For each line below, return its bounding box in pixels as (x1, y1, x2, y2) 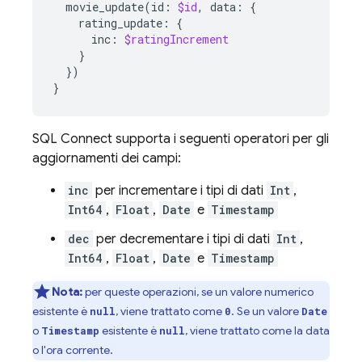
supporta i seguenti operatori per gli (112, 131, 329, 147)
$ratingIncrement (124, 32, 229, 47)
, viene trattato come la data (185, 323, 330, 338)
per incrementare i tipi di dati (92, 183, 267, 199)
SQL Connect (32, 131, 112, 147)
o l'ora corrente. (32, 343, 113, 357)
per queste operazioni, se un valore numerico (82, 284, 314, 299)
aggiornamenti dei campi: (32, 150, 181, 166)
